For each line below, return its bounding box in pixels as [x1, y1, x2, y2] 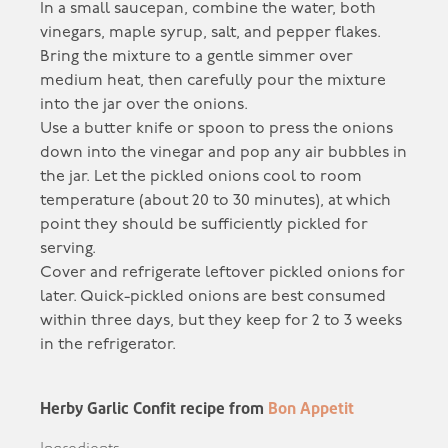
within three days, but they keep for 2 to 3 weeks [40, 312, 403, 329]
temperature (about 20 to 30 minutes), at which [40, 192, 392, 209]
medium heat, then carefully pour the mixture [40, 72, 387, 89]
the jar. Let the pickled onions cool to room [40, 168, 363, 185]
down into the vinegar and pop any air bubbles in [40, 144, 408, 161]
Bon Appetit [268, 400, 355, 417]
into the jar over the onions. [40, 96, 249, 113]
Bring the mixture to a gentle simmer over [40, 48, 354, 65]
